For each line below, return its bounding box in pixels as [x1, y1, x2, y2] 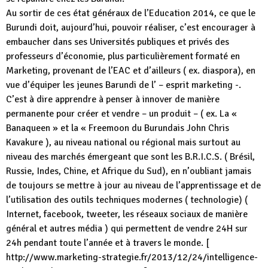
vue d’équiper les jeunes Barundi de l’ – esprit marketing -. [6, 79, 241, 91]
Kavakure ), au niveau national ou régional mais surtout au [6, 136, 240, 148]
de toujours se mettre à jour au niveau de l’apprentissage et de [6, 179, 261, 191]
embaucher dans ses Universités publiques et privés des [6, 36, 229, 48]
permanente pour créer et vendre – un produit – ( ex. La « [6, 108, 237, 120]
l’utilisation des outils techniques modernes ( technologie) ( [6, 194, 248, 206]
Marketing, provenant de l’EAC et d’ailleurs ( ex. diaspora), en [6, 65, 255, 77]
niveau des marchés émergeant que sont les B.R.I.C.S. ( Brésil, [6, 151, 255, 163]
